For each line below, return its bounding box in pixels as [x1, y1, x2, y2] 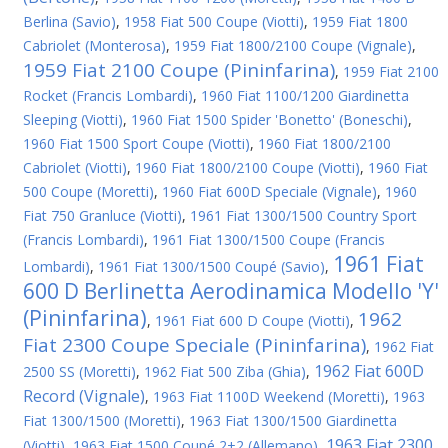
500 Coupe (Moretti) [23, 182, 154, 201]
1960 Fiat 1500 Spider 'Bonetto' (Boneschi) [131, 110, 408, 129]
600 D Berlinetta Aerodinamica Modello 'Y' [23, 277, 439, 305]
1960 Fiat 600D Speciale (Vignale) [162, 182, 377, 201]
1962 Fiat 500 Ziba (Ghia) [144, 362, 306, 381]
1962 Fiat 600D [314, 360, 424, 382]
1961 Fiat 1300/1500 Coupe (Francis [152, 230, 385, 249]
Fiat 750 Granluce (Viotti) [23, 206, 182, 225]
